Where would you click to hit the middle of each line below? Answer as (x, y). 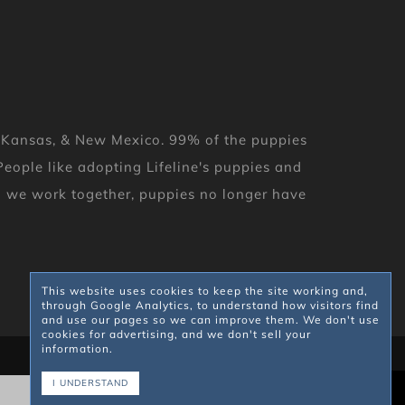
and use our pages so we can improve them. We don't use (211, 320)
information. (77, 348)
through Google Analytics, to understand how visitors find (210, 305)
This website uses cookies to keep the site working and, (205, 291)
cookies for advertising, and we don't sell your (176, 334)
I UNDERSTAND (90, 383)
